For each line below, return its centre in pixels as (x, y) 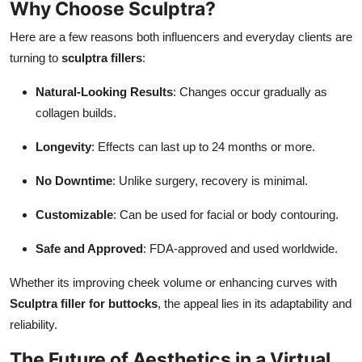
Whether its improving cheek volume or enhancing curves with (173, 282)
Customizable (74, 214)
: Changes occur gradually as (250, 91)
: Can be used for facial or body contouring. (226, 214)
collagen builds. (76, 112)
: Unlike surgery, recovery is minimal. (210, 180)
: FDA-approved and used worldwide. (240, 248)
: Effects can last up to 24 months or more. (203, 146)
